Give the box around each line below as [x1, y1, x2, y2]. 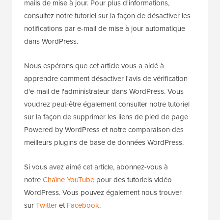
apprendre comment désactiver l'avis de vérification [24, 113, 188, 125]
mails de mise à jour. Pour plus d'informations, [24, 38, 169, 49]
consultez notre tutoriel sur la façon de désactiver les [24, 51, 191, 62]
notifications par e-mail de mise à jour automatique [24, 63, 185, 75]
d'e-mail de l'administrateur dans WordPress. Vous [24, 126, 184, 137]
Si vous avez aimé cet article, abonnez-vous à [24, 202, 168, 213]
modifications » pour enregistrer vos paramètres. [24, 12, 179, 24]
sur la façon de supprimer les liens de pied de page [24, 152, 188, 163]
